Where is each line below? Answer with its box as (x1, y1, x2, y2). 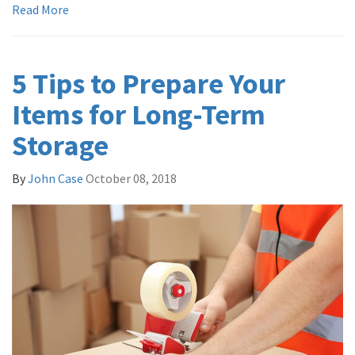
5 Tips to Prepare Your (12, 65, 285, 101)
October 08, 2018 (86, 170, 177, 186)
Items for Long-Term (12, 96, 265, 132)
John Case (28, 170, 83, 186)
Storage (12, 127, 109, 163)
